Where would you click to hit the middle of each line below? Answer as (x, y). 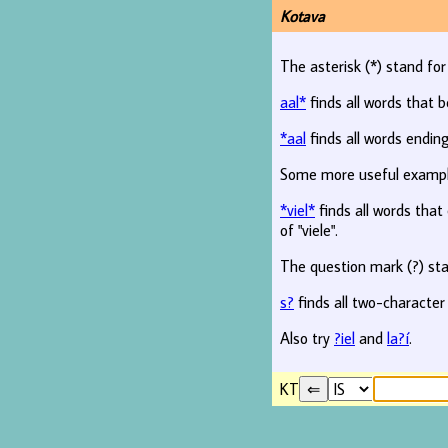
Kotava (302, 16)
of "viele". (309, 230)
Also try (307, 338)
